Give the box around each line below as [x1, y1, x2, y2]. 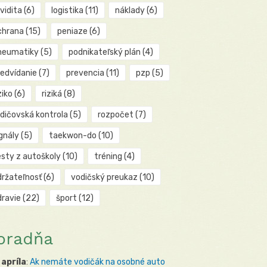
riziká [41, 89, 62, 100]
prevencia [66, 68, 104, 79]
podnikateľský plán [68, 47, 141, 58]
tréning [94, 151, 122, 162]
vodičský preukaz [70, 172, 138, 183]
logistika [51, 5, 83, 16]
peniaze [57, 26, 88, 37]
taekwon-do [48, 131, 97, 141]
